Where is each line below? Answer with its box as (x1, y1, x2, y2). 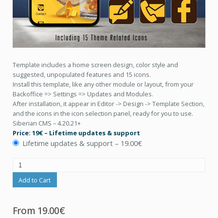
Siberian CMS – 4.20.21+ (12, 119, 81, 128)
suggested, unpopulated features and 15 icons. (12, 70, 151, 79)
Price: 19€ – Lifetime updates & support (12, 128, 140, 138)
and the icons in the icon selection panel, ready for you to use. (12, 109, 193, 118)
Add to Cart (18, 175, 51, 184)
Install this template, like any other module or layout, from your (12, 80, 194, 89)
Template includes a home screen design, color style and (12, 60, 178, 70)
